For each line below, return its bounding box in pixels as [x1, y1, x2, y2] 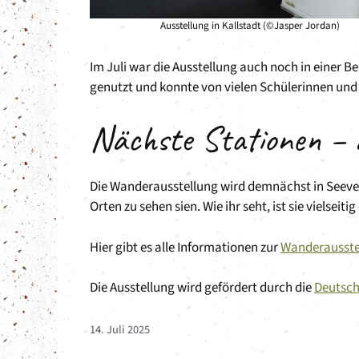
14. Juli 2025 [90, 321, 150, 339]
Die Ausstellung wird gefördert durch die [90, 278, 314, 298]
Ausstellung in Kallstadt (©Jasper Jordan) [160, 18, 340, 33]
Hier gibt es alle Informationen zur [90, 237, 280, 257]
